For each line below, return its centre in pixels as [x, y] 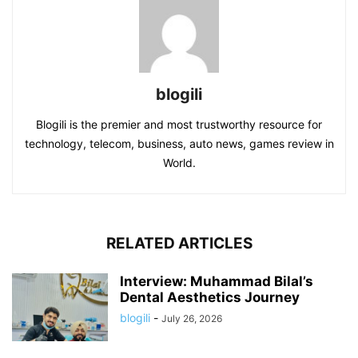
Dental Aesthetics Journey [210, 297]
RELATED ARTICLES [179, 243]
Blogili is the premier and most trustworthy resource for [179, 124]
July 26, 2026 [192, 318]
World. [179, 162]
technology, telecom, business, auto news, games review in [179, 143]
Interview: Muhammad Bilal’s [217, 281]
